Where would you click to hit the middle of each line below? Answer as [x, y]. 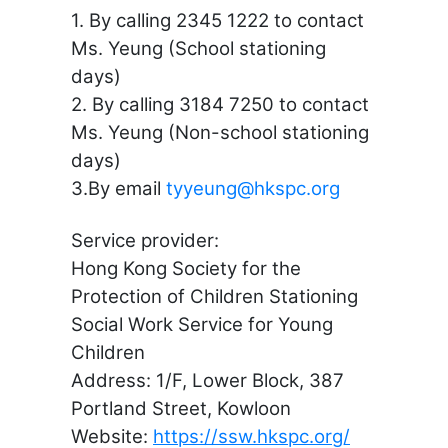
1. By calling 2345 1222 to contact [217, 20]
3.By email [118, 188]
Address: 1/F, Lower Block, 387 [207, 380]
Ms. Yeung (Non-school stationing [220, 132]
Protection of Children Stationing [214, 296]
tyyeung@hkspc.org [253, 188]
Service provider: [145, 240]
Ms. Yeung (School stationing [198, 48]
